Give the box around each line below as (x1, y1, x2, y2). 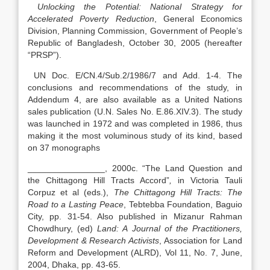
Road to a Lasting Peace (28, 199, 124, 209)
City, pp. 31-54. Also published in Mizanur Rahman (28, 212, 242, 221)
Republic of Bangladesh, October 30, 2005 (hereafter (28, 38, 242, 48)
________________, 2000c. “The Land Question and (28, 163, 242, 173)
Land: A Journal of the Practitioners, (97, 224, 243, 233)
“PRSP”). (28, 50, 61, 60)
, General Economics (154, 14, 242, 24)
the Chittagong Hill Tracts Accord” (28, 175, 169, 185)
